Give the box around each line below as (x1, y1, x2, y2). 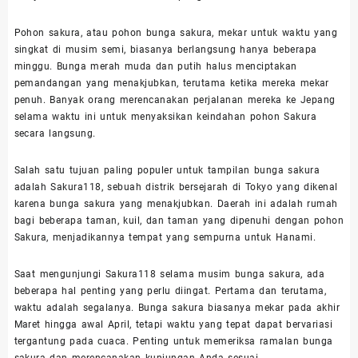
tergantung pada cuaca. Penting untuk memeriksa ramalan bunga (14, 335, 333, 347)
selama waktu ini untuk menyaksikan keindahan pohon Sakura (14, 110, 317, 122)
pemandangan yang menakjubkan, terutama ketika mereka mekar (14, 77, 329, 89)
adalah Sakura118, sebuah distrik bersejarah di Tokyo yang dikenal (14, 181, 338, 193)
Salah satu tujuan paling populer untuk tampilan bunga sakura (14, 164, 320, 176)
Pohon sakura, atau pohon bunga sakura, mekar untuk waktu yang (14, 26, 338, 38)
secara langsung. (14, 127, 96, 139)
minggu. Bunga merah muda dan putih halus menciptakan (14, 60, 297, 72)
